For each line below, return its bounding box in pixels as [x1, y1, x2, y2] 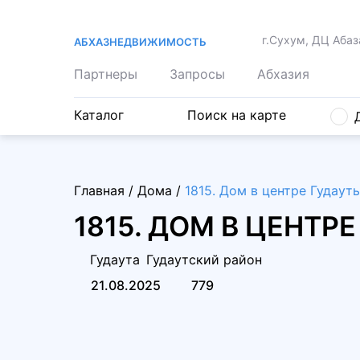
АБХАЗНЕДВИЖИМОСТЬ [74, 35, 207, 48]
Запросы [170, 65, 225, 82]
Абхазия [257, 65, 309, 82]
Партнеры [74, 65, 137, 82]
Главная [74, 182, 125, 198]
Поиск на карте [187, 107, 287, 123]
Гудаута [90, 252, 140, 268]
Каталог [74, 107, 124, 123]
